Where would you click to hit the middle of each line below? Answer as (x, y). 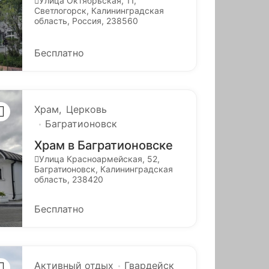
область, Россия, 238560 (86, 20)
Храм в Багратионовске (103, 145)
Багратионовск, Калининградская (103, 169)
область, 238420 (68, 179)
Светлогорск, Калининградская (99, 10)
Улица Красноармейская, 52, (99, 159)
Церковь (86, 109)
